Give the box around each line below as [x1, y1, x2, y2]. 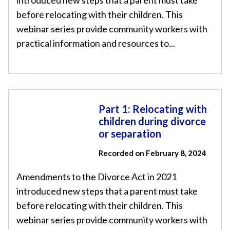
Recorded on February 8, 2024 [99, 148, 206, 158]
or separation [99, 127, 161, 140]
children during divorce [99, 115, 206, 127]
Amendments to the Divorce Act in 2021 [16, 171, 177, 182]
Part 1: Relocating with [99, 103, 207, 115]
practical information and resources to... [16, 37, 175, 49]
